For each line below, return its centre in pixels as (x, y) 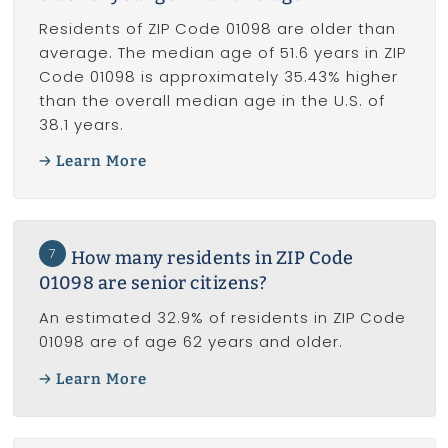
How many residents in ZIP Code (212, 258)
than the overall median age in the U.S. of (211, 100)
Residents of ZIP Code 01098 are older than (217, 28)
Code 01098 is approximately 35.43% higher (218, 76)
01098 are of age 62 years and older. (190, 342)
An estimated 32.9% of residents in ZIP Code (222, 318)
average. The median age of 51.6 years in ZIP (222, 52)
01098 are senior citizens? (153, 283)
